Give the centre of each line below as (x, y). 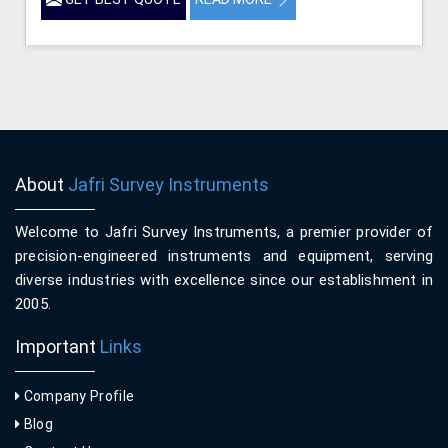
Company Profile (77, 395)
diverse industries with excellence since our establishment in (224, 279)
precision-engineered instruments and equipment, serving (224, 255)
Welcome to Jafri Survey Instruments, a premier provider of (224, 231)
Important (57, 346)
